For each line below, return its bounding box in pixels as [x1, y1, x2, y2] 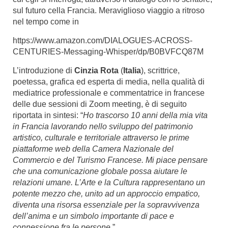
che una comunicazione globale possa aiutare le [13, 166, 187, 176]
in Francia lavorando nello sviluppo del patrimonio [13, 122, 193, 131]
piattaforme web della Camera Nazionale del [13, 144, 174, 153]
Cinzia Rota [72, 66, 121, 75]
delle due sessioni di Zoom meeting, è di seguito [13, 99, 187, 108]
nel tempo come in [13, 17, 79, 26]
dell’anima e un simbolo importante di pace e [13, 211, 174, 220]
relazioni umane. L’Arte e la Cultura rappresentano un [13, 178, 205, 187]
